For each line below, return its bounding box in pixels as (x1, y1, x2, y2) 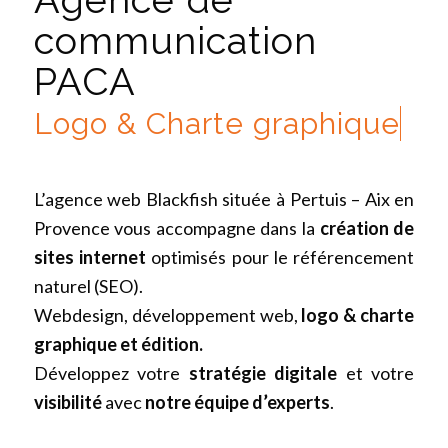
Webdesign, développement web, (33, 304, 302, 327)
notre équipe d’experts (144, 391, 330, 414)
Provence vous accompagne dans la (33, 217, 320, 240)
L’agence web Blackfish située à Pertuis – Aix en (33, 188, 415, 211)
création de (319, 217, 415, 240)
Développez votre (33, 362, 189, 385)
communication (33, 18, 317, 63)
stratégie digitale (188, 362, 338, 385)
